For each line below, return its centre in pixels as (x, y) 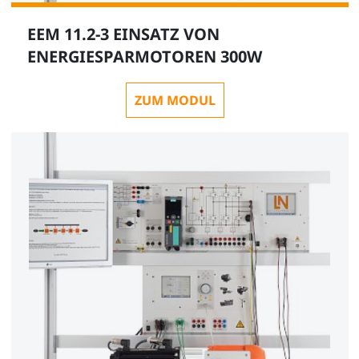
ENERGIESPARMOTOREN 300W (144, 56)
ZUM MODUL (175, 100)
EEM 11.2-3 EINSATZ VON (123, 34)
